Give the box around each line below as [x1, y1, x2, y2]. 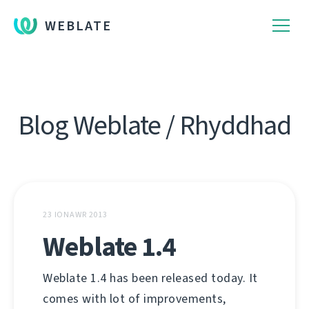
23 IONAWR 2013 [43, 209, 108, 220]
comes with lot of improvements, [43, 290, 226, 307]
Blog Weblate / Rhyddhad [18, 107, 291, 143]
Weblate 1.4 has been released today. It [43, 270, 258, 286]
